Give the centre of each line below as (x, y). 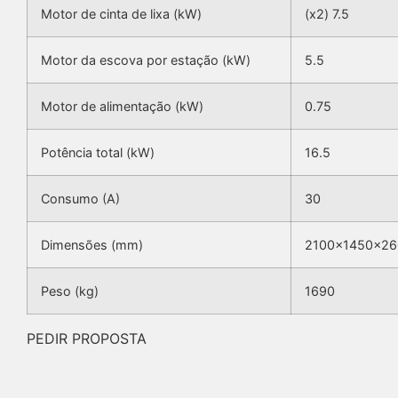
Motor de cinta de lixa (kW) (121, 14)
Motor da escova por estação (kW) (146, 60)
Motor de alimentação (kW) (122, 107)
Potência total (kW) (98, 153)
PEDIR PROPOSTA (87, 339)
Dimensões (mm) (92, 245)
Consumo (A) (80, 199)
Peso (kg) (70, 291)
